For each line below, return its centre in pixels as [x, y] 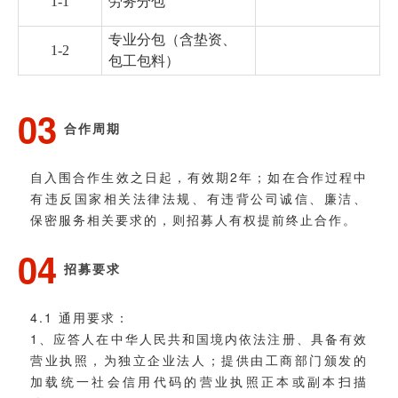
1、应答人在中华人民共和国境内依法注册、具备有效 [199, 338]
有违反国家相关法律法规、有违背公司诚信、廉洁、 [199, 198]
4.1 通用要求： [80, 317]
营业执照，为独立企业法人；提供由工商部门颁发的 [199, 359]
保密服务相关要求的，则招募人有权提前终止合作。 [194, 219]
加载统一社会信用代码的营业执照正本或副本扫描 [199, 381]
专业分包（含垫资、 [173, 39]
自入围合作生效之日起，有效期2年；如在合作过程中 [199, 176]
